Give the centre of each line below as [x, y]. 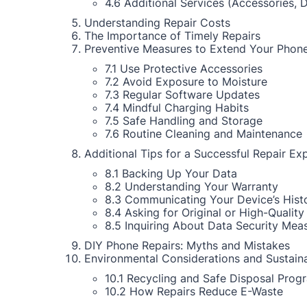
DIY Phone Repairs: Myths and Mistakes [187, 245]
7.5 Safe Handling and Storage [184, 121]
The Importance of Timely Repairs [172, 36]
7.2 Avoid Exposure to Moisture [186, 82]
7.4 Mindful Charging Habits [177, 108]
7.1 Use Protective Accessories [184, 69]
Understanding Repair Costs [157, 23]
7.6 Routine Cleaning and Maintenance [204, 134]
